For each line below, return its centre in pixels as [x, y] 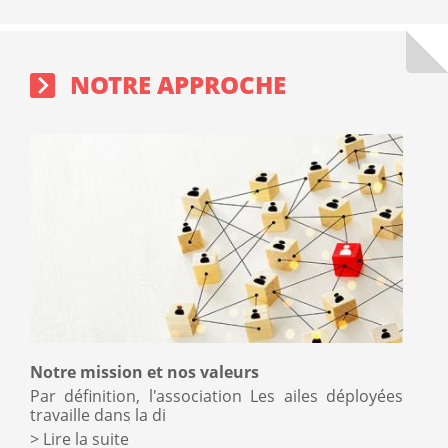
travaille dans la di [98, 414]
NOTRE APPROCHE [178, 84]
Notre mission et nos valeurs [144, 371]
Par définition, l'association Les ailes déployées [216, 395]
